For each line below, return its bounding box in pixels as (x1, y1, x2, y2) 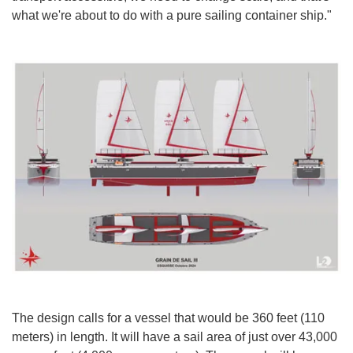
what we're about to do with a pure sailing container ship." (12, 9, 332, 23)
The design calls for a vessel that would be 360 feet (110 (12, 310, 325, 325)
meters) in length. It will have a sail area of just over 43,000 (12, 329, 337, 344)
